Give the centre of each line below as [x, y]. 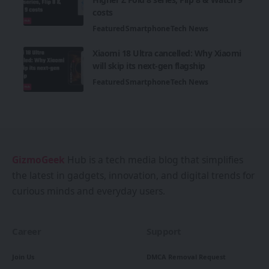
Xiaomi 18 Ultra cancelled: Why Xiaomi [167, 53]
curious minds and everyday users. [89, 191]
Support [164, 231]
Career [26, 231]
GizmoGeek [38, 159]
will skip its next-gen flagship [149, 65]
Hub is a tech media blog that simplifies [154, 159]
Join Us [23, 256]
